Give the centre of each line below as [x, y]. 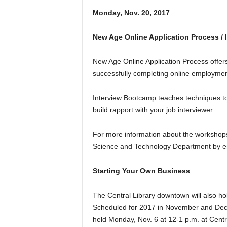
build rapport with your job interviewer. [153, 110]
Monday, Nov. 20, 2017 [131, 12]
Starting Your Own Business [141, 171]
